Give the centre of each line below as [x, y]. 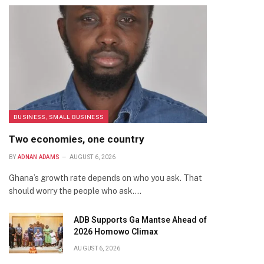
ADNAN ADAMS [39, 157]
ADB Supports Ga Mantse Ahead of [140, 220]
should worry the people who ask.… [75, 191]
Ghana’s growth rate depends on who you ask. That [105, 178]
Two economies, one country [77, 139]
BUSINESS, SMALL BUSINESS [59, 117]
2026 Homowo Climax [116, 232]
